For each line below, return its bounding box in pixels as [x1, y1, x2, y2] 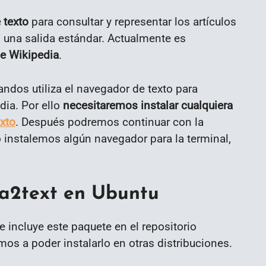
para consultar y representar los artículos [28, 14, 236, 28]
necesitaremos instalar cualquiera [63, 98, 233, 112]
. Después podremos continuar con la [15, 115, 204, 129]
